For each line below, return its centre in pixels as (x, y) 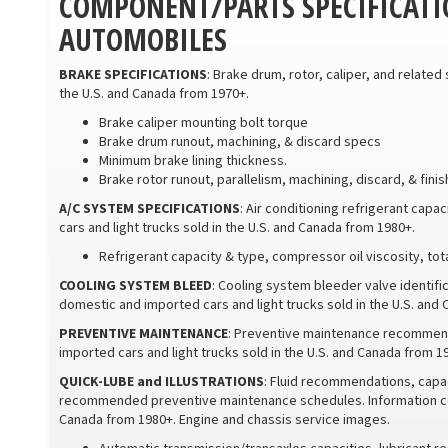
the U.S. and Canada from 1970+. (154, 94)
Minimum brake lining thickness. (193, 161)
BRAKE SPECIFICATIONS (133, 75)
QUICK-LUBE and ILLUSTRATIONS (161, 382)
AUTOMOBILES (143, 39)
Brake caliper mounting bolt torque (203, 123)
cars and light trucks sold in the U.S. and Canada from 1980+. (237, 228)
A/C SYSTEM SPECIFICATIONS (149, 209)
